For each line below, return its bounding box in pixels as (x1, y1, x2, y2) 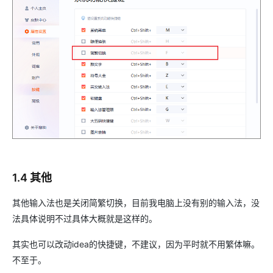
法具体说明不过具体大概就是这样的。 (12, 213, 157, 224)
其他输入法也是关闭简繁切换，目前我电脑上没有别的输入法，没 (12, 197, 260, 208)
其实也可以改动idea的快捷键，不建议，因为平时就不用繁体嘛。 (12, 238, 260, 249)
